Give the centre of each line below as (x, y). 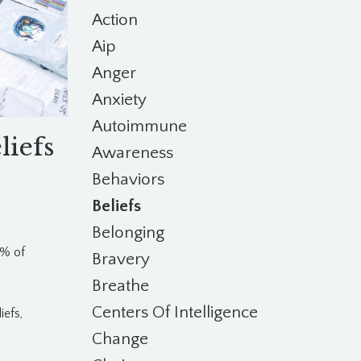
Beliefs (116, 206)
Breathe (120, 286)
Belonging (128, 232)
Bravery (120, 259)
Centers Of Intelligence (174, 312)
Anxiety (119, 100)
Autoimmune (139, 126)
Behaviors (128, 179)
